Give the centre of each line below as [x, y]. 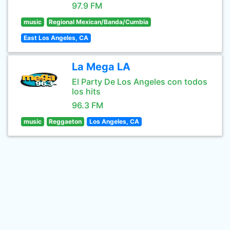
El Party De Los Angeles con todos [140, 82]
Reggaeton [65, 121]
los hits [86, 91]
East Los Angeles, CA [56, 38]
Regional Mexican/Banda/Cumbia [99, 22]
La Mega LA [101, 67]
